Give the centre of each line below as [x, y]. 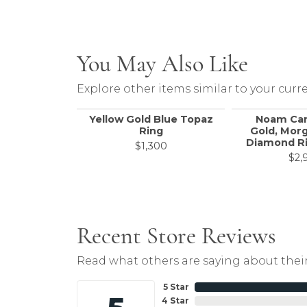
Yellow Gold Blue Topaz [151, 120]
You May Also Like [162, 64]
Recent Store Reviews [176, 236]
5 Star [176, 287]
